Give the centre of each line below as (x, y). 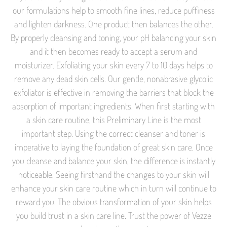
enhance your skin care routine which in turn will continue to (113, 188)
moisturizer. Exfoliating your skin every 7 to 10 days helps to (113, 65)
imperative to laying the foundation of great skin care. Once (113, 147)
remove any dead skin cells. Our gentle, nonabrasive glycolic (113, 78)
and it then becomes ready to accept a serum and (113, 51)
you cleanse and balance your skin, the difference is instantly (113, 160)
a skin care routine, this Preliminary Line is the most (113, 119)
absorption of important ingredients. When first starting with (113, 106)
